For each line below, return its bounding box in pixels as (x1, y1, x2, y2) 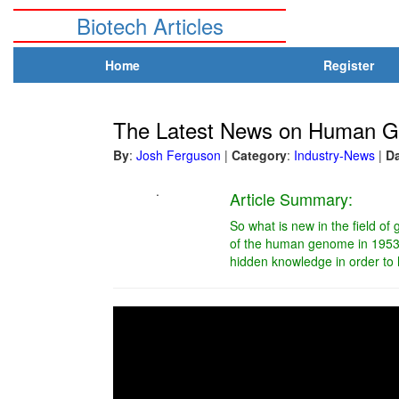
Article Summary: (229, 187, 353, 210)
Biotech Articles (76, 10, 224, 41)
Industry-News (294, 146, 375, 164)
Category (232, 146, 287, 164)
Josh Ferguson (136, 146, 221, 164)
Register (323, 56, 374, 74)
